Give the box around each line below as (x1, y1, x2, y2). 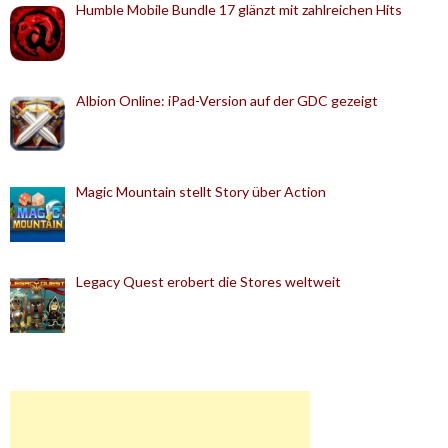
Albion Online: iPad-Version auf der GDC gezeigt (75, 92, 378, 109)
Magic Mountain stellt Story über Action (75, 182, 326, 200)
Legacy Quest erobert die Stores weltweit (75, 273, 341, 291)
